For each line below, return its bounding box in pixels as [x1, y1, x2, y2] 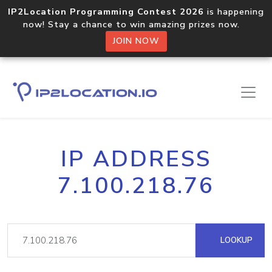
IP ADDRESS [61, 144, 211, 174]
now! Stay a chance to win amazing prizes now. [23, 18, 249, 30]
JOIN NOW [112, 35, 160, 47]
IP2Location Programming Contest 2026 [8, 5, 204, 18]
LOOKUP [218, 234, 253, 246]
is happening [204, 5, 264, 18]
